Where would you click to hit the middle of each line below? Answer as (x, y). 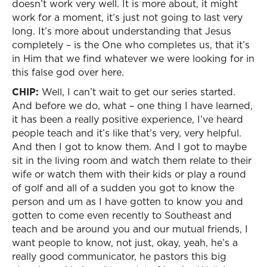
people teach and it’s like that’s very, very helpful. (127, 133)
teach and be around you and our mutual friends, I (130, 229)
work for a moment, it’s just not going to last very (127, 17)
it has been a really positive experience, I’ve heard (128, 119)
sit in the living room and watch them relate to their (132, 160)
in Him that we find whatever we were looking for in (133, 58)
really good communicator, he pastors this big (119, 256)
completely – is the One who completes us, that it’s (131, 45)
